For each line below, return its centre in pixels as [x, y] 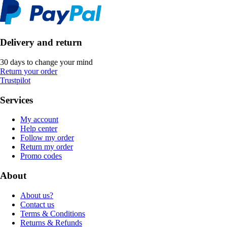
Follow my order [47, 138]
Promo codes [41, 156]
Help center [39, 129]
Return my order [47, 147]
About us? [37, 195]
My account [39, 120]
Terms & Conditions [53, 213]
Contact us [37, 204]
